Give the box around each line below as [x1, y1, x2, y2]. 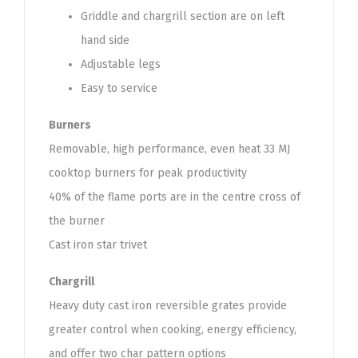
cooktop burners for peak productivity [49, 166, 247, 180]
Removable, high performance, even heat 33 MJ [49, 142, 290, 156]
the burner [49, 214, 105, 228]
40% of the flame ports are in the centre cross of [49, 190, 300, 204]
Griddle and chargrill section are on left [81, 10, 284, 23]
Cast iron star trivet [49, 238, 147, 252]
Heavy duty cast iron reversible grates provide [49, 299, 287, 312]
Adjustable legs [81, 58, 161, 71]
